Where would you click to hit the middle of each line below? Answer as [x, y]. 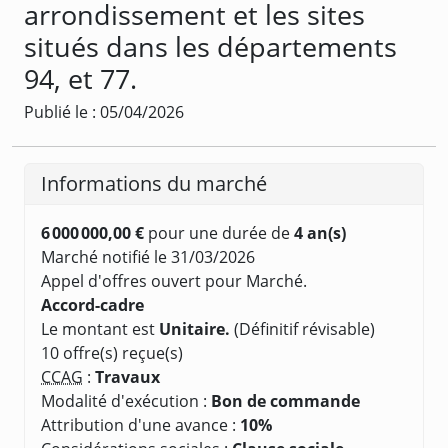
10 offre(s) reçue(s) [112, 352]
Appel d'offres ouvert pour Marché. [174, 280]
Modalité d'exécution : [126, 400]
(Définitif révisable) [302, 328]
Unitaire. [194, 328]
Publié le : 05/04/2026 [104, 111]
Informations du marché [154, 183]
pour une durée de [219, 232]
